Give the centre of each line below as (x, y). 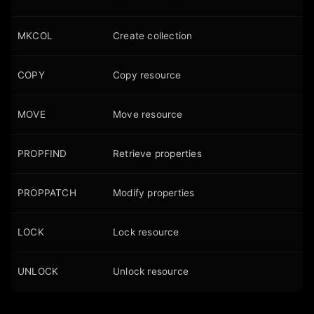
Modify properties (154, 192)
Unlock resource (151, 271)
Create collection (153, 35)
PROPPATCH (47, 192)
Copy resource (147, 75)
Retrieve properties (157, 153)
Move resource (148, 114)
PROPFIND (42, 153)
